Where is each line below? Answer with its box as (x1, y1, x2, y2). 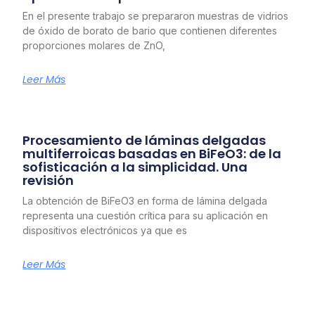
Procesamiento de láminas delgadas (22, 131, 266, 150)
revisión (22, 172, 75, 190)
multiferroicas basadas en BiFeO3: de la (22, 145, 282, 163)
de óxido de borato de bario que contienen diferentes (22, 25, 278, 37)
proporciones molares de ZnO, (22, 39, 166, 52)
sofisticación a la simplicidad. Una (22, 158, 248, 176)
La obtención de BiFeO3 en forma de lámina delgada (22, 195, 268, 207)
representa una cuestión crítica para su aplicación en (22, 210, 269, 222)
